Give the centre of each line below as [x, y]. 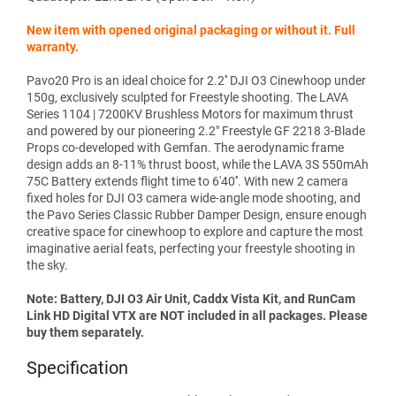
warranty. [53, 46]
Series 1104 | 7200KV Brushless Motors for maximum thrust [190, 114]
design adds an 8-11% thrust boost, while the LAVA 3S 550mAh [198, 164]
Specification [77, 367]
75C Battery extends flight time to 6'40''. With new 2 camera [187, 181]
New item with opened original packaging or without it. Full [191, 30]
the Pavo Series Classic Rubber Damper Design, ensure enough [197, 214]
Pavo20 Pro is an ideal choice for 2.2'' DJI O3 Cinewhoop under [196, 80]
